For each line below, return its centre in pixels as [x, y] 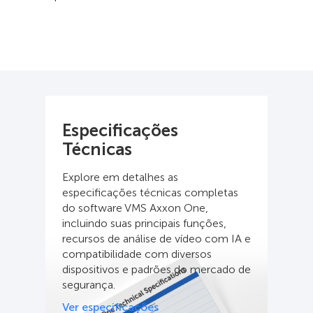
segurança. [89, 284]
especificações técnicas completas [150, 192]
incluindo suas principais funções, [144, 223]
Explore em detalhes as [120, 177]
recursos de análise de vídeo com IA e [156, 238]
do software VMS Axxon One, [135, 208]
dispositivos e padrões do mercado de [156, 269]
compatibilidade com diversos [137, 254]
